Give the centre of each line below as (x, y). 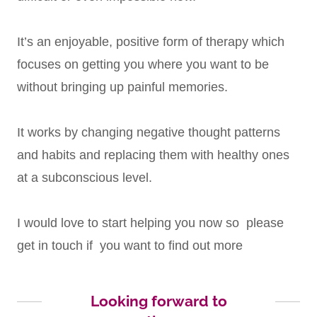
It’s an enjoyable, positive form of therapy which (151, 41)
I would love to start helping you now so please (150, 223)
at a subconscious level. (85, 177)
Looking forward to (158, 301)
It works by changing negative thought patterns (149, 132)
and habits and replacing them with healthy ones (153, 155)
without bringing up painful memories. (124, 87)
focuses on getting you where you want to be (143, 64)
